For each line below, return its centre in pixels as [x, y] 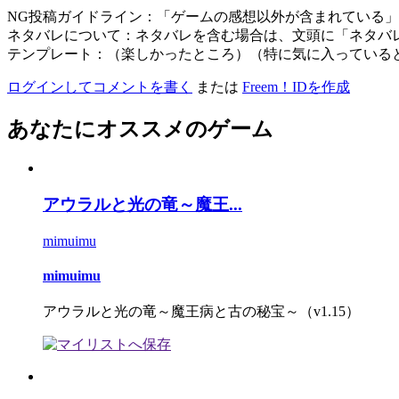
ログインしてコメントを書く [100, 86]
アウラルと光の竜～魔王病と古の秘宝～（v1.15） [201, 312]
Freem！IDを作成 [296, 86]
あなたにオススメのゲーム [140, 129]
